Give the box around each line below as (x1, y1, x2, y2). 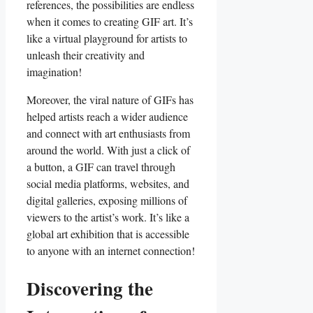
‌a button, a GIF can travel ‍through (27, 159, 175, 174)
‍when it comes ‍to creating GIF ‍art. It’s (27, 13, 193, 29)
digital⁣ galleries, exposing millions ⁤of (27, 192, 187, 208)
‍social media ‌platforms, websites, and (27, 175, 189, 191)
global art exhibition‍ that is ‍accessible (27, 226, 189, 241)
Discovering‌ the (27, 274, 153, 302)
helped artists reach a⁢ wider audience (27, 108, 188, 124)
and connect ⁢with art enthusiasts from (27, 125, 190, 140)
